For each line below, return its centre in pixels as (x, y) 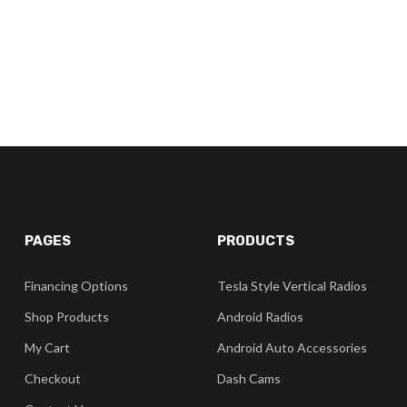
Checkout (52, 378)
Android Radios (260, 317)
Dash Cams (248, 378)
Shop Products (66, 317)
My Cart (47, 347)
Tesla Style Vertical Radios (292, 286)
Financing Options (76, 286)
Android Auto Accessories (292, 347)
